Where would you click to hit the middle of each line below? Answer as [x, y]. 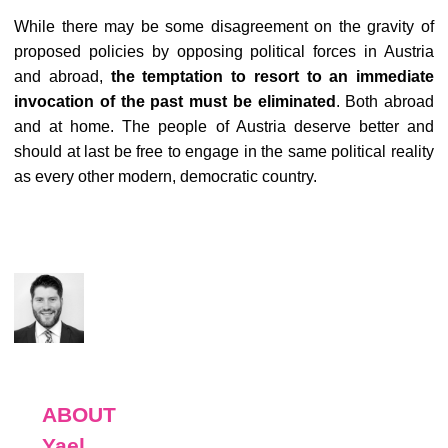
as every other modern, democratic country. [165, 176]
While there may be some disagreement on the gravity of [224, 26]
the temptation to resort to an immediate [272, 76]
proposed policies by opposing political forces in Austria [224, 51]
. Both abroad [384, 101]
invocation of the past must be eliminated [175, 101]
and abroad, [62, 76]
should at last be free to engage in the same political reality [224, 151]
